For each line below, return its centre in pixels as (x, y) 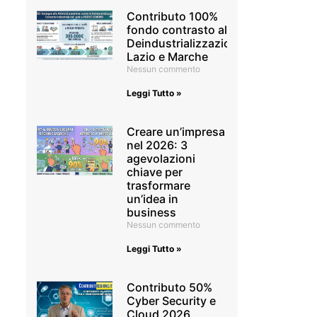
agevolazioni (161, 158)
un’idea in (153, 199)
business (152, 212)
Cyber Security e (172, 301)
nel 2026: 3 (157, 145)
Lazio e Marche (168, 57)
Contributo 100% (173, 16)
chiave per (155, 172)
